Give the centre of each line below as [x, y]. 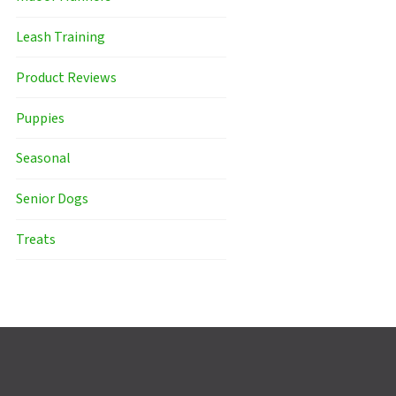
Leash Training [60, 38]
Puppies [40, 118]
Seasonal [43, 159]
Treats [35, 239]
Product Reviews [66, 77]
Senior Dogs [52, 199]
